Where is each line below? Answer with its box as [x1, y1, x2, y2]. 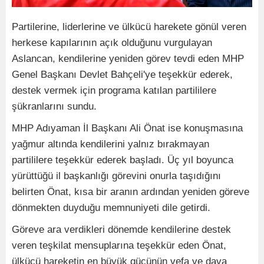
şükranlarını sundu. [12, 101, 97, 112]
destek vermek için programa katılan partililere [12, 85, 216, 96]
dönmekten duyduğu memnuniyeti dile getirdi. [12, 202, 210, 213]
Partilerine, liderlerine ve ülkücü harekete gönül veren [12, 21, 246, 32]
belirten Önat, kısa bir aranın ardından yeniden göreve [12, 186, 249, 197]
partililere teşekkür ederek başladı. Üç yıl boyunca [12, 154, 233, 166]
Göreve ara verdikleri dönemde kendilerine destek [12, 224, 231, 235]
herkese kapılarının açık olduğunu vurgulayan [12, 37, 212, 48]
